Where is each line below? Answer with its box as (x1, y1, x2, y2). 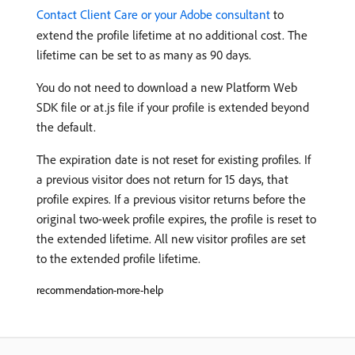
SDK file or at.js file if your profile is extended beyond (36, 99, 309, 115)
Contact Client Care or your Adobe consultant (36, 6, 270, 22)
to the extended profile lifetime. (36, 250, 200, 266)
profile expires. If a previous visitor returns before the (36, 191, 306, 207)
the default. (36, 119, 96, 135)
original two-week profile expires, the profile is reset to (36, 211, 316, 227)
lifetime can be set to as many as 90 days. (36, 47, 251, 63)
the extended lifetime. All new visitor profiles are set (36, 231, 306, 246)
